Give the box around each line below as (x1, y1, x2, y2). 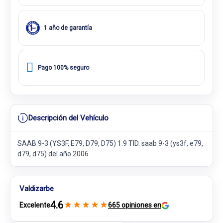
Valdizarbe (19, 184, 54, 193)
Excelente (19, 201, 50, 209)
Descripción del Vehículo (28, 113, 109, 122)
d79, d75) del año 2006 (17, 150, 89, 158)
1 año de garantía (44, 24, 92, 31)
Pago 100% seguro (38, 64, 89, 71)
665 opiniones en (108, 201, 161, 209)
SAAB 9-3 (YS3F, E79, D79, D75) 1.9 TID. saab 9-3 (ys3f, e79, (17, 139, 203, 147)
